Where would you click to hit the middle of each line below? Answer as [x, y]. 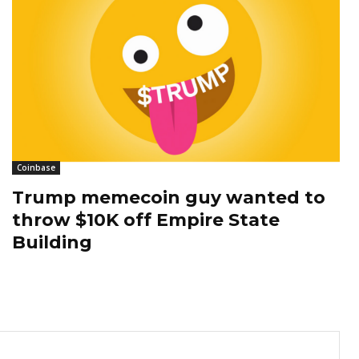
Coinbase [36, 168]
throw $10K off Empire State [146, 220]
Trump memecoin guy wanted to [169, 198]
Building [52, 243]
